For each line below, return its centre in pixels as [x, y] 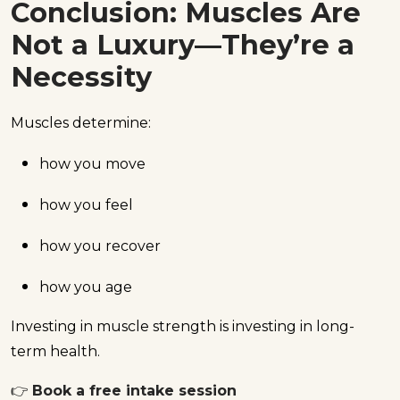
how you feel [86, 205]
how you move [92, 164]
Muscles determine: [81, 123]
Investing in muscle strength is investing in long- [183, 327]
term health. [55, 352]
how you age [86, 287]
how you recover [100, 246]
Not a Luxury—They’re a [183, 45]
